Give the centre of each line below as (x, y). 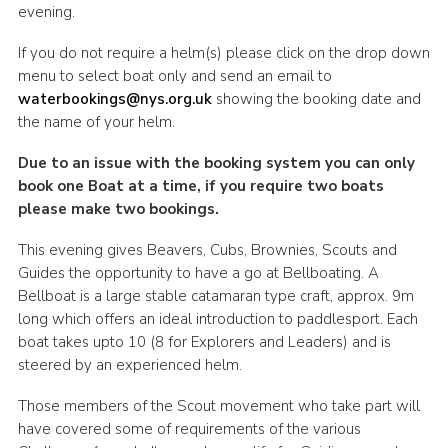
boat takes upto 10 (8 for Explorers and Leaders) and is (204, 341)
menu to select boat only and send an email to (174, 75)
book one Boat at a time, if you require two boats (200, 185)
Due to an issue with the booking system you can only (216, 162)
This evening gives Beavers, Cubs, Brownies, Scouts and (207, 249)
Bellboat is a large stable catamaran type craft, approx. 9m (215, 295)
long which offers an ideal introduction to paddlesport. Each (217, 318)
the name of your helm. (96, 121)
